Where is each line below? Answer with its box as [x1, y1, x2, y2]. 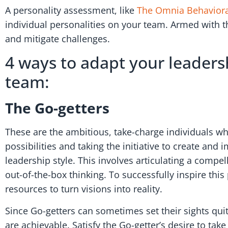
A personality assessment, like [5, 4, 137, 16]
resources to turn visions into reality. [5, 183, 162, 195]
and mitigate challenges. [5, 32, 110, 45]
